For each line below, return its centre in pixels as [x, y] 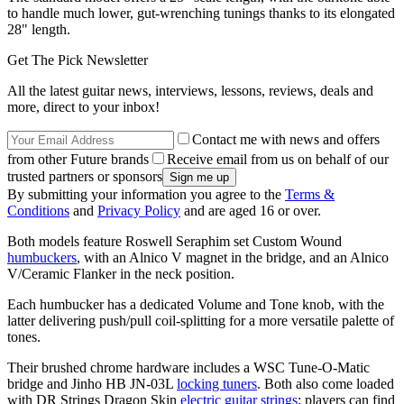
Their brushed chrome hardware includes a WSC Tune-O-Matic [188, 367]
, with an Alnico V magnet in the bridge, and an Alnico [233, 257]
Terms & [310, 194]
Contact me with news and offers [286, 139]
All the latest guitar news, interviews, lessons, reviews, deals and [190, 90]
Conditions [38, 210]
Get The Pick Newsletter [78, 60]
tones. [24, 336]
